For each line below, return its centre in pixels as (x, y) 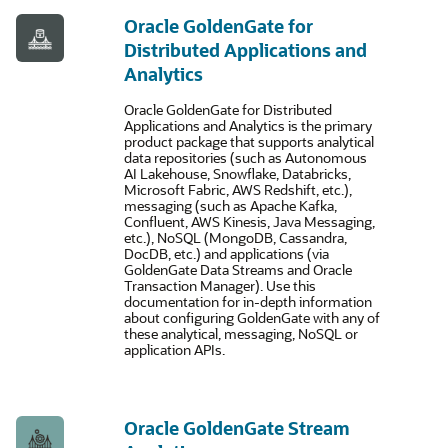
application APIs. (174, 349)
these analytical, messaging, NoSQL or (241, 333)
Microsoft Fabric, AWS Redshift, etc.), (238, 189)
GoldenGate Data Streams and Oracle (238, 269)
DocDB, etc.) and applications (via (226, 253)
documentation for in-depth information (248, 301)
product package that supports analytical (249, 141)
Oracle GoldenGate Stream (237, 428)
